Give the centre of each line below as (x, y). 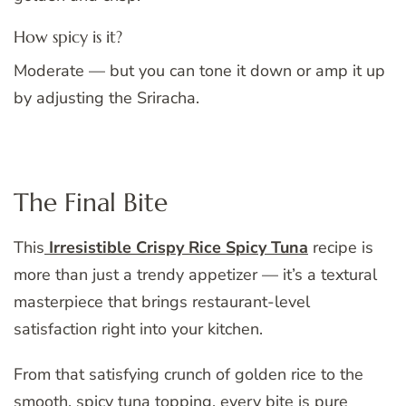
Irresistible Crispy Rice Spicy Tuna (179, 248)
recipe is (341, 248)
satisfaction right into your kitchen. (138, 329)
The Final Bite (91, 202)
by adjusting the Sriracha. (106, 97)
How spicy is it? (68, 36)
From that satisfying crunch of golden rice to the (188, 375)
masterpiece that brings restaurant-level (162, 302)
